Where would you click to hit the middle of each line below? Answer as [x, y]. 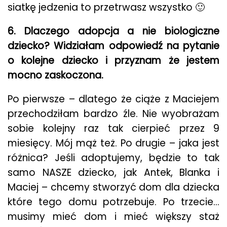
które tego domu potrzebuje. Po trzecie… [113, 202]
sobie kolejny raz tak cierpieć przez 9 [113, 128]
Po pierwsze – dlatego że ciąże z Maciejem [113, 99]
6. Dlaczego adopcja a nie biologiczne [113, 31]
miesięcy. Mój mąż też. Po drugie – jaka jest [113, 143]
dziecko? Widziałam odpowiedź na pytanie [113, 46]
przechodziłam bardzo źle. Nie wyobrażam [113, 114]
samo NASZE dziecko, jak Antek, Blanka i [113, 173]
